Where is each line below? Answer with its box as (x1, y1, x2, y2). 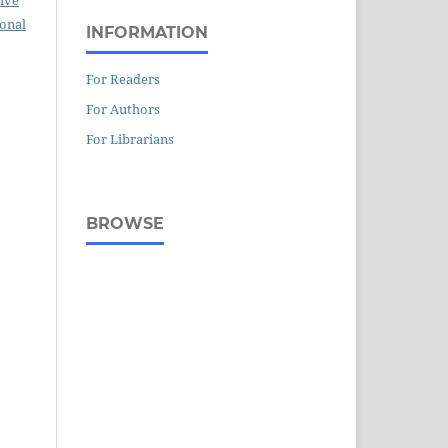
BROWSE (86, 213, 164, 233)
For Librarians (86, 129, 174, 148)
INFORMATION (86, 22, 208, 42)
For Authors (86, 99, 160, 118)
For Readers (86, 69, 160, 88)
